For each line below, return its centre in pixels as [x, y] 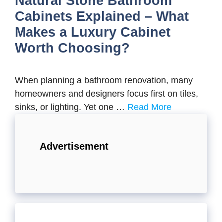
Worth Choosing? [72, 48]
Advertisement [74, 146]
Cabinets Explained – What [102, 16]
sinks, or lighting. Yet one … [71, 107]
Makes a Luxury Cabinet [93, 32]
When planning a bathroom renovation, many [104, 80]
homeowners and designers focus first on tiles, [107, 94]
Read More [149, 107]
